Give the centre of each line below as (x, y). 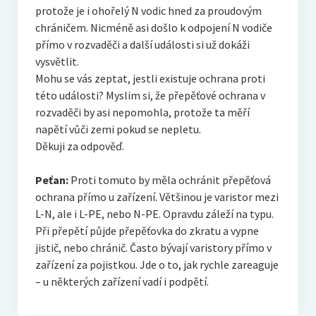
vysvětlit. (57, 62)
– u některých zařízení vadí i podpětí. (122, 282)
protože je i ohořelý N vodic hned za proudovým (148, 11)
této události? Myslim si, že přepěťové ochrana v (150, 96)
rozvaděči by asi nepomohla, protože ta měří (142, 113)
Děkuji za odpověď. (79, 146)
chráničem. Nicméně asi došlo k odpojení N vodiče (153, 28)
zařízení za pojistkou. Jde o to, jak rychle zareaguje (157, 265)
